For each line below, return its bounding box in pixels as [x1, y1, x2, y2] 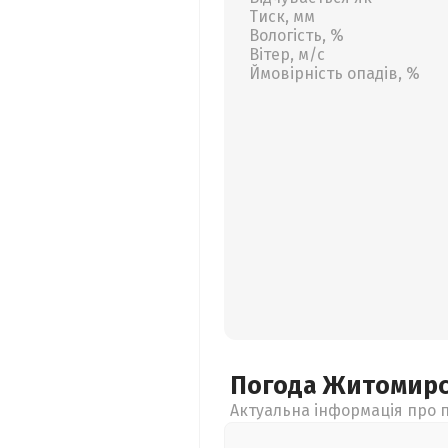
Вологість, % [249, 26, 344, 45]
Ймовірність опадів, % [249, 64, 420, 83]
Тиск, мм [249, 7, 315, 26]
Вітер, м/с [249, 45, 325, 64]
